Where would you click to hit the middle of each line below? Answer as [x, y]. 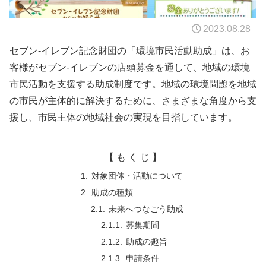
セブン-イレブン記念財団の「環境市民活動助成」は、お [130, 50]
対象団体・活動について [137, 175]
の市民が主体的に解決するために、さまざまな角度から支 [133, 100]
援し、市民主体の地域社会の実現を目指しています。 [123, 117]
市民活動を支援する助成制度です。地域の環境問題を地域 [133, 84]
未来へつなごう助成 [146, 209]
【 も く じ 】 [133, 157]
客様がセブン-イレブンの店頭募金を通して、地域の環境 [130, 67]
